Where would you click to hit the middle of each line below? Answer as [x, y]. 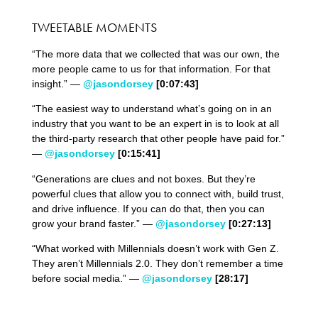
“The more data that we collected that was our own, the [155, 54]
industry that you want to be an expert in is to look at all [155, 124]
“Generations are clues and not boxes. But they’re [143, 179]
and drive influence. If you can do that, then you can [148, 208]
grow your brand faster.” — [93, 223]
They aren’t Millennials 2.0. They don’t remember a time [157, 263]
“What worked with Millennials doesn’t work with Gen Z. [155, 248]
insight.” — [57, 83]
